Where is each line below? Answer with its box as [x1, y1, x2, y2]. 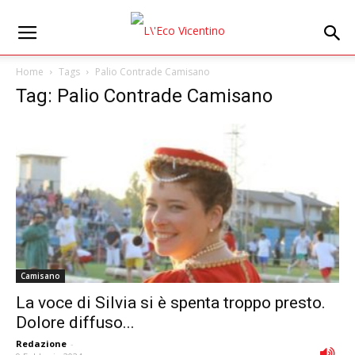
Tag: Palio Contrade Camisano [16, 85, 273, 107]
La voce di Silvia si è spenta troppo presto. [16, 293, 326, 313]
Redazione [16, 338, 67, 350]
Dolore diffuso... [16, 313, 135, 333]
